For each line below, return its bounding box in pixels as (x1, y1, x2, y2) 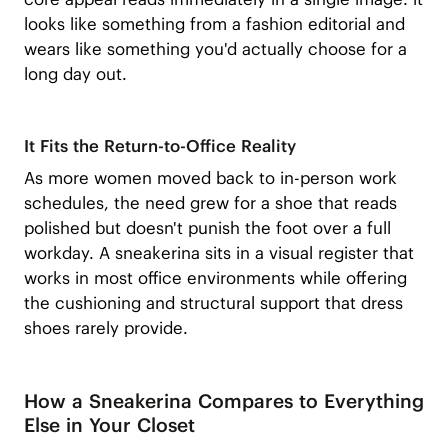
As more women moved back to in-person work (23, 167, 397, 190)
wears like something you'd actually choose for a (23, 37, 407, 60)
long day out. (23, 62, 127, 85)
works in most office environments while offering (23, 267, 407, 290)
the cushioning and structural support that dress (23, 292, 403, 315)
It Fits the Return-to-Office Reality (23, 134, 296, 157)
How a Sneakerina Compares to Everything (23, 389, 424, 414)
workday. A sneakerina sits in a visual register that (23, 242, 414, 265)
